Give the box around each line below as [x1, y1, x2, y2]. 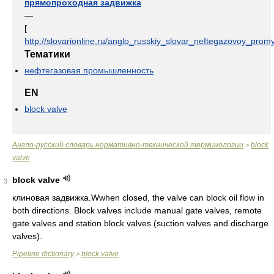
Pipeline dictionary [12, 250, 74, 258]
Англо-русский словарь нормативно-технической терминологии [12, 141, 243, 149]
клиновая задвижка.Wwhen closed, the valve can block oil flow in [12, 193, 264, 202]
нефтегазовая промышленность [24, 65, 154, 75]
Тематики [24, 49, 70, 59]
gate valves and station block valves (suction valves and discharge [12, 218, 268, 228]
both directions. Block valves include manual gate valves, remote [12, 206, 262, 215]
